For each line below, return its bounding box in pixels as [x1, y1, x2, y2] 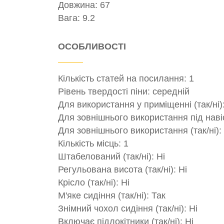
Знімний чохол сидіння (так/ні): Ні [58, 203, 197, 213]
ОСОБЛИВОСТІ [58, 41, 126, 51]
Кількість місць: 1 [58, 138, 128, 148]
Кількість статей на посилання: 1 [58, 73, 194, 83]
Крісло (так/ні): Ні [58, 177, 129, 187]
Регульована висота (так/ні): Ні [58, 164, 187, 174]
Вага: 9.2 [58, 12, 95, 23]
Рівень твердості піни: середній [58, 86, 189, 96]
